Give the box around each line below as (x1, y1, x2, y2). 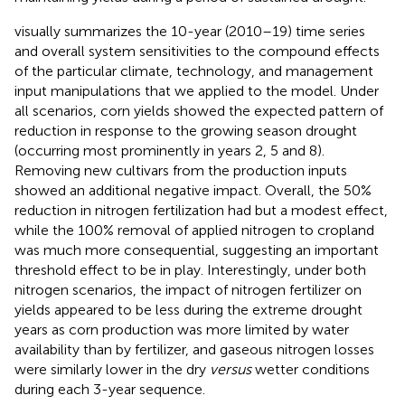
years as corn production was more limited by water (14, 320, 349, 338)
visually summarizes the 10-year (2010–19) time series (14, 22, 365, 40)
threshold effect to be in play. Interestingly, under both (14, 260, 366, 278)
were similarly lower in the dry (14, 360, 210, 378)
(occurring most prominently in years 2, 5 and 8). (14, 141, 325, 159)
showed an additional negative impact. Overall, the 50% (14, 181, 372, 199)
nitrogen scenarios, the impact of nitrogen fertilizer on (14, 280, 362, 298)
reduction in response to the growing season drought (14, 121, 357, 139)
